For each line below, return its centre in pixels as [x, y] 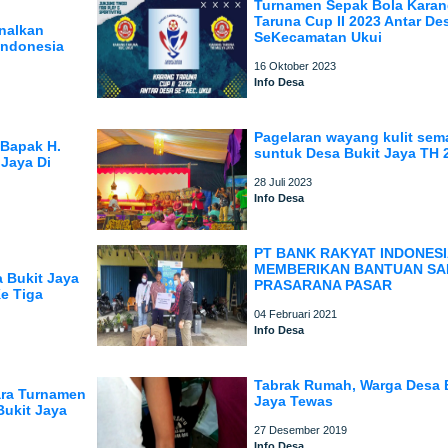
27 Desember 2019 [301, 430]
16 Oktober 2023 [295, 66]
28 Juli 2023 [283, 182]
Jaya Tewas [294, 401]
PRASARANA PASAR [323, 285]
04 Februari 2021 [296, 314]
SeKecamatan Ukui [318, 37]
